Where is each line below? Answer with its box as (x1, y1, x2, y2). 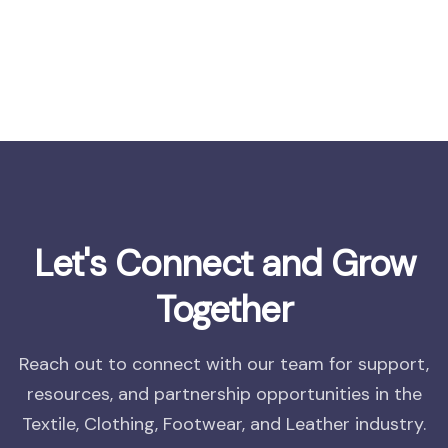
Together (155, 285, 293, 333)
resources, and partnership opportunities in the (26, 381, 422, 406)
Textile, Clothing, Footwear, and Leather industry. (22, 411, 426, 436)
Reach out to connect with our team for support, (19, 351, 429, 376)
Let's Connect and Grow (33, 239, 415, 287)
